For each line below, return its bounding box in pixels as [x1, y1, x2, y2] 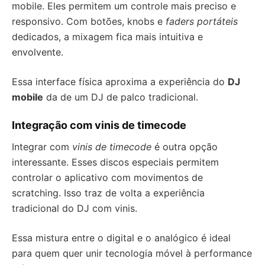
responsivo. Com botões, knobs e [12, 15, 166, 27]
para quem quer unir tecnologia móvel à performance [12, 247, 252, 259]
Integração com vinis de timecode [12, 119, 186, 131]
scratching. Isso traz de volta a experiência [12, 187, 205, 199]
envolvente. [12, 46, 63, 58]
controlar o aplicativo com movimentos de [12, 172, 203, 183]
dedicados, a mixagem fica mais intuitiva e [12, 31, 203, 43]
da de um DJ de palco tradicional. [43, 91, 198, 103]
